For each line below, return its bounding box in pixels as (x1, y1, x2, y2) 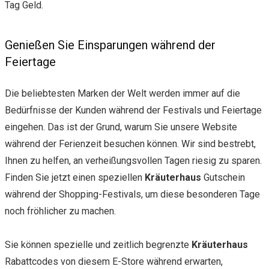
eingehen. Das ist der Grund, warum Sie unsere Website (5, 121, 237, 133)
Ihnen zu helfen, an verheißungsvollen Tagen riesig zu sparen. (5, 154, 262, 166)
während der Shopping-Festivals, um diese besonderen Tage (5, 188, 260, 200)
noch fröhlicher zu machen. (5, 205, 116, 217)
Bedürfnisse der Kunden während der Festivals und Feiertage (5, 104, 262, 116)
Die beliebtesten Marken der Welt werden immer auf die (5, 87, 240, 99)
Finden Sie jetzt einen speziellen (5, 171, 145, 183)
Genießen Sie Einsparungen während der (5, 37, 216, 52)
